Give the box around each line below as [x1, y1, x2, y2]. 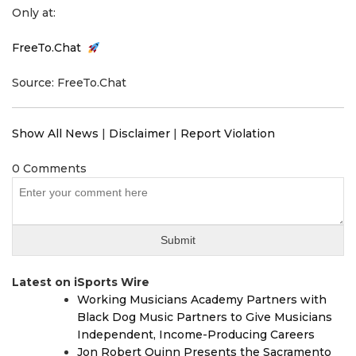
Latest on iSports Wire [12, 275, 149, 290]
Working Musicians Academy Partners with [77, 292, 327, 308]
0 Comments [12, 161, 87, 176]
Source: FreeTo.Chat [12, 75, 126, 91]
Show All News [12, 126, 99, 141]
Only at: [12, 6, 56, 21]
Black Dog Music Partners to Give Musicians [77, 310, 332, 325]
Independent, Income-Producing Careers [77, 327, 315, 342]
